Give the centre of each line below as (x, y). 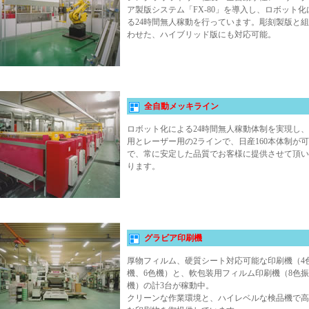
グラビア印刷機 (173, 238)
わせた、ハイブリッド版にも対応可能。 (201, 35)
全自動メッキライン (181, 107)
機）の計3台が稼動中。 (170, 286)
